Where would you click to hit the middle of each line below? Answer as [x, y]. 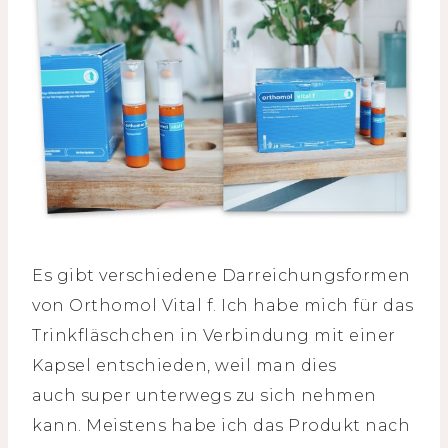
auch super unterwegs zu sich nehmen [204, 395]
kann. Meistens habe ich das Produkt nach [221, 425]
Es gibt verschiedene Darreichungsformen [221, 275]
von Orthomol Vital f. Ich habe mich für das [223, 305]
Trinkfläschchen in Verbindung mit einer [214, 335]
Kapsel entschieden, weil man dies [184, 365]
